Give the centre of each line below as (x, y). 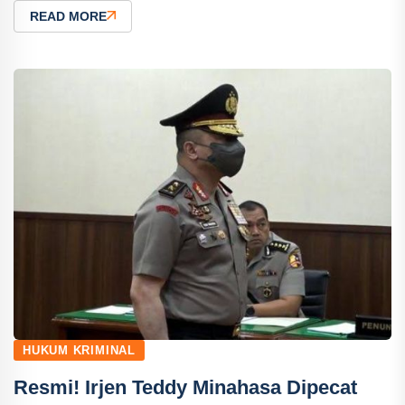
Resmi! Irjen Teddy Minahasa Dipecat (185, 387)
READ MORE (68, 16)
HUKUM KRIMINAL (79, 350)
